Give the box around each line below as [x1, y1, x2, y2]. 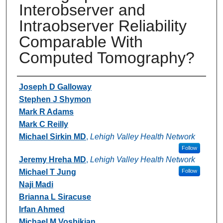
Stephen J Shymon [18, 95, 91, 104]
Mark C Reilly [18, 119, 68, 128]
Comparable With [18, 32, 143, 51]
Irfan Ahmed [18, 205, 65, 214]
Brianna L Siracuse [18, 192, 91, 201]
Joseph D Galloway [18, 82, 92, 91]
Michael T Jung [18, 167, 76, 176]
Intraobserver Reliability [18, 16, 187, 35]
